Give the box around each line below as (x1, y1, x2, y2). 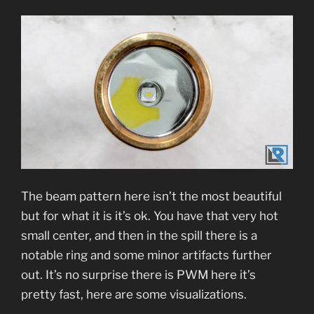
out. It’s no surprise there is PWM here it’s (21, 268, 256, 282)
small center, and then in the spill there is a (21, 228, 257, 243)
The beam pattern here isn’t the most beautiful (21, 189, 282, 204)
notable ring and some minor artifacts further (21, 248, 272, 263)
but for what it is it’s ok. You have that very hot (21, 209, 278, 224)
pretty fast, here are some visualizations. (21, 287, 250, 302)
